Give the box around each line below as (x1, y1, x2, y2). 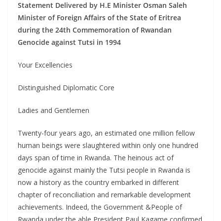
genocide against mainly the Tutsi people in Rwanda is (18, 165, 190, 175)
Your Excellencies (18, 60, 73, 70)
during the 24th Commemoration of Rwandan (18, 25, 172, 35)
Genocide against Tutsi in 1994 (18, 37, 121, 47)
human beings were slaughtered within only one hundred (18, 141, 198, 150)
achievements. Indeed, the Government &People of (18, 202, 182, 212)
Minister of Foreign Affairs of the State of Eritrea (18, 13, 181, 23)
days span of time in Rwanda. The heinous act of (18, 153, 174, 163)
